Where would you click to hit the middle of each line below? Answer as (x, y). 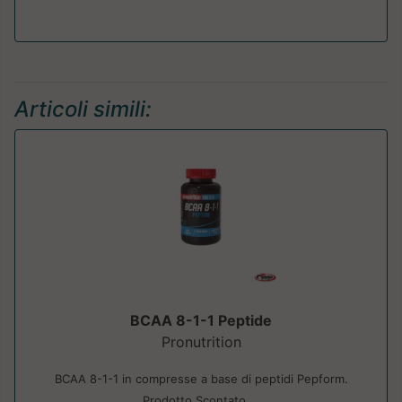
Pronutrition (201, 342)
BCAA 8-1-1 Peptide (201, 321)
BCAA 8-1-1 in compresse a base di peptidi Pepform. (201, 379)
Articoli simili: (83, 109)
